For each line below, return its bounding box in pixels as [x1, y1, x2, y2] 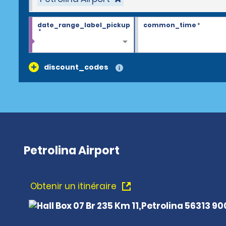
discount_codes [44, 62, 108, 72]
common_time [143, 21, 196, 29]
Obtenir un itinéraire [30, 180, 119, 192]
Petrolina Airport [24, 143, 120, 158]
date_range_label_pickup [37, 21, 130, 29]
